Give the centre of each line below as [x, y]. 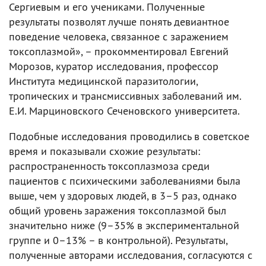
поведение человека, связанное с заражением [119, 36]
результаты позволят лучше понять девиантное [119, 21]
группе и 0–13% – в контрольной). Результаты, [118, 240]
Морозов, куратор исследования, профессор [114, 66]
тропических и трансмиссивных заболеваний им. [125, 96]
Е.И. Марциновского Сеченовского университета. [124, 110]
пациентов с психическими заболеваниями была [125, 180]
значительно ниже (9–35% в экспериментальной [124, 225]
